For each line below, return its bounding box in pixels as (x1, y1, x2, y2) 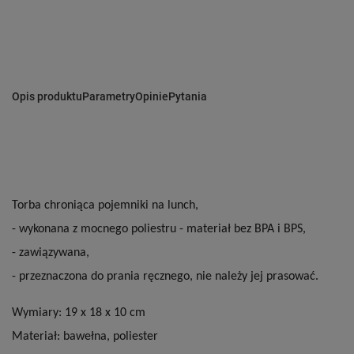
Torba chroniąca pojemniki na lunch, (12, 199, 198, 212)
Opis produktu (12, 88, 82, 104)
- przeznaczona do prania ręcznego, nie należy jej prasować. (12, 270, 318, 283)
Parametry (82, 88, 135, 104)
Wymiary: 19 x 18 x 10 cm (12, 307, 145, 319)
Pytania (168, 88, 207, 104)
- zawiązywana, (12, 247, 89, 259)
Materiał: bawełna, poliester (12, 330, 158, 343)
